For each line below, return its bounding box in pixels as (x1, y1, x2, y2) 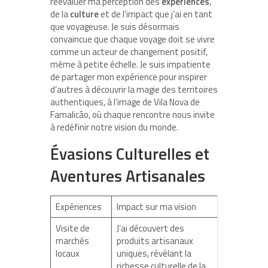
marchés (55, 233, 89, 248)
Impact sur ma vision (116, 199, 196, 214)
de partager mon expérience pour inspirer (50, 69, 207, 84)
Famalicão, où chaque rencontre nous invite (50, 107, 215, 121)
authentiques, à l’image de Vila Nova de (50, 95, 200, 109)
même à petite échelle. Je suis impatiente (50, 57, 211, 71)
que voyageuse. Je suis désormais (50, 19, 179, 33)
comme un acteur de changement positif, (50, 44, 208, 59)
